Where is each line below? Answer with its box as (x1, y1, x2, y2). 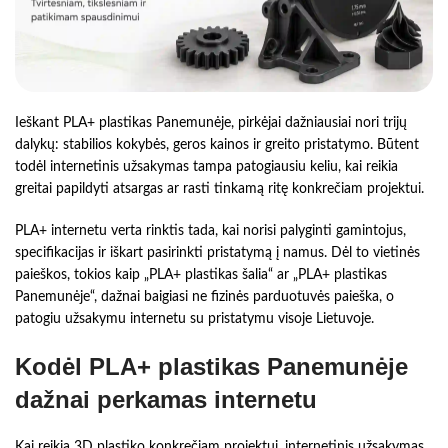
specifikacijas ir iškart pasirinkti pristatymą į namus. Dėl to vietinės (15, 246, 420, 261)
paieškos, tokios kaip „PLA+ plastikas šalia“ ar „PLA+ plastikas (15, 268, 387, 283)
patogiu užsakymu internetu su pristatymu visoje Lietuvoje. (15, 312, 374, 327)
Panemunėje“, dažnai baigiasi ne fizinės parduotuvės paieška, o (15, 290, 394, 305)
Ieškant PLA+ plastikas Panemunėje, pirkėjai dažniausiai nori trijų (15, 116, 407, 131)
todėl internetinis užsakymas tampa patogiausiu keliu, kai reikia (15, 160, 398, 175)
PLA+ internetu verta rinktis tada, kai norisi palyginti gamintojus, (15, 224, 406, 239)
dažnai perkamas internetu (15, 386, 317, 414)
